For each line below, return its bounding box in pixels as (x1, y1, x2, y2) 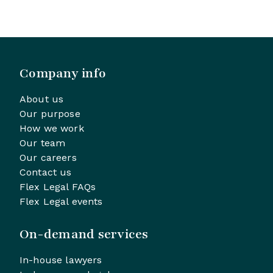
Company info (19, 64, 106, 82)
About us (19, 93, 64, 105)
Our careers (19, 151, 77, 163)
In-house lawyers (19, 253, 102, 266)
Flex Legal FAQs (19, 180, 96, 193)
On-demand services (19, 225, 149, 243)
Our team (19, 136, 66, 149)
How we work (19, 122, 84, 134)
